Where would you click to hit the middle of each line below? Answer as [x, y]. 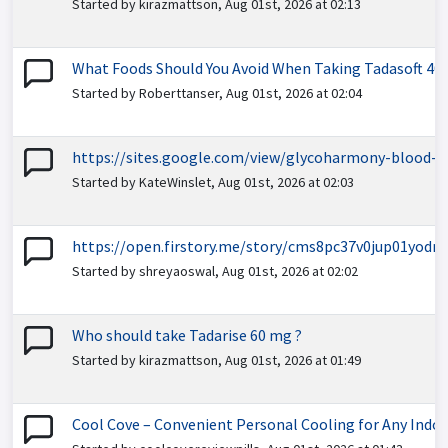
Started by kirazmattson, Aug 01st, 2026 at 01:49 [216, 360]
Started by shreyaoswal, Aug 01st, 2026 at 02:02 [215, 271]
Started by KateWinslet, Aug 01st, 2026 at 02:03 [213, 182]
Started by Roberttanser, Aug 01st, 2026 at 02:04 [217, 93]
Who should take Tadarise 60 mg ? [187, 335]
